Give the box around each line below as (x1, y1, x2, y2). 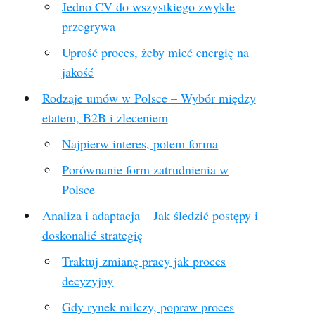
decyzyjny (62, 272, 114, 289)
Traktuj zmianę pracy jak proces (62, 252, 226, 269)
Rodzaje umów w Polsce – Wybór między (41, 89, 256, 106)
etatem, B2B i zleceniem (41, 109, 168, 126)
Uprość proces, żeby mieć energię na (62, 44, 250, 60)
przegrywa (62, 18, 116, 34)
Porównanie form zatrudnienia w (62, 161, 229, 178)
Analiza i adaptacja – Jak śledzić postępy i (41, 207, 258, 224)
